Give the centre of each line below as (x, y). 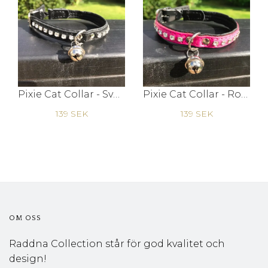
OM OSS (25, 218)
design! (28, 259)
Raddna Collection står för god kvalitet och (117, 244)
